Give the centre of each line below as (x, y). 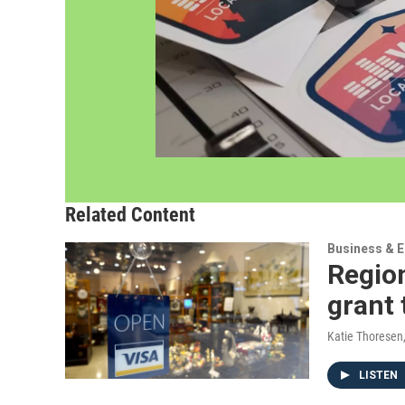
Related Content (130, 215)
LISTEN (380, 376)
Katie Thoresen (365, 337)
